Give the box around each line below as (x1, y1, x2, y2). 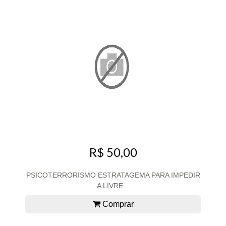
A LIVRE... (97, 181, 129, 190)
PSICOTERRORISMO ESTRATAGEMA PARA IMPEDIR (26, 171, 200, 179)
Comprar (100, 199, 134, 208)
